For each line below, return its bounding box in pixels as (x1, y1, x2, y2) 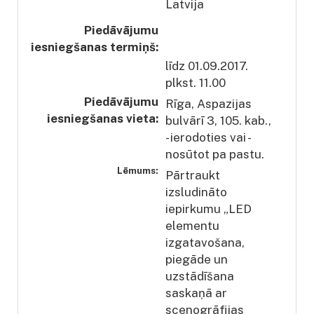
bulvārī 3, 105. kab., (165, 113, 271, 128)
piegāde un (165, 252, 228, 266)
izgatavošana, (165, 235, 245, 250)
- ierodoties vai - (165, 130, 250, 144)
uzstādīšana (165, 268, 234, 283)
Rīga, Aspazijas (165, 96, 252, 111)
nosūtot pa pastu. (165, 146, 264, 161)
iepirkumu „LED (165, 201, 252, 216)
